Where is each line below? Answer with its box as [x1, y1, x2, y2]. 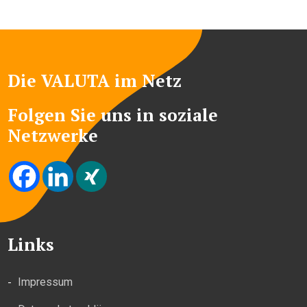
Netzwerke [8, 123, 99, 147]
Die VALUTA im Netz [8, 69, 182, 92]
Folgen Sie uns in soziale [8, 103, 219, 126]
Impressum [18, 275, 73, 288]
